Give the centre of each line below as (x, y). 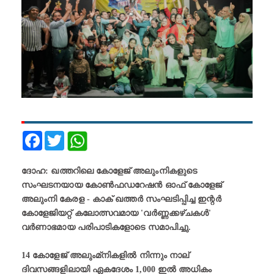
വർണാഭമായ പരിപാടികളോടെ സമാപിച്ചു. (106, 228)
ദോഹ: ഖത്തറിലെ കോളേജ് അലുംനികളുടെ (109, 171)
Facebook (57, 136)
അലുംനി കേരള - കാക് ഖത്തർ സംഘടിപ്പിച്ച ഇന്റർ (121, 199)
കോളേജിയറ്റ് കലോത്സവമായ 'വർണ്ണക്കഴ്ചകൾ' (117, 213)
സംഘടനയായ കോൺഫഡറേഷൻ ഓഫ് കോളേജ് (122, 185)
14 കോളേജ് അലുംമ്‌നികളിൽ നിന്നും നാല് (105, 256)
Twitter (76, 136)
